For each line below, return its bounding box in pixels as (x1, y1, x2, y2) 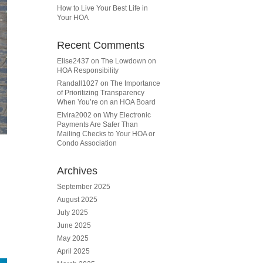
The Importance (110, 79, 161, 87)
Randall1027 (57, 79, 99, 87)
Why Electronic (103, 111, 151, 119)
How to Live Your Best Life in (57, 4, 149, 12)
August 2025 (57, 195, 98, 204)
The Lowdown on (101, 57, 157, 65)
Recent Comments (57, 39, 145, 51)
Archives (57, 165, 98, 177)
